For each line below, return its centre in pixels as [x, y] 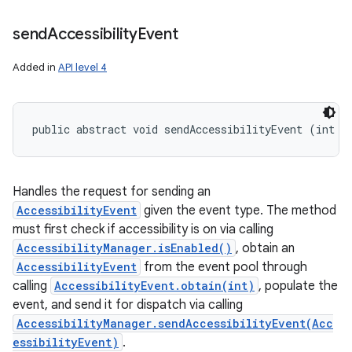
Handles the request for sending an [112, 192]
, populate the [298, 286]
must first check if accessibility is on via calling [143, 229]
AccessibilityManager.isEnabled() [124, 248]
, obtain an [265, 248]
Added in [35, 67]
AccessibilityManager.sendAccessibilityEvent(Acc [175, 323]
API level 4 [82, 67]
